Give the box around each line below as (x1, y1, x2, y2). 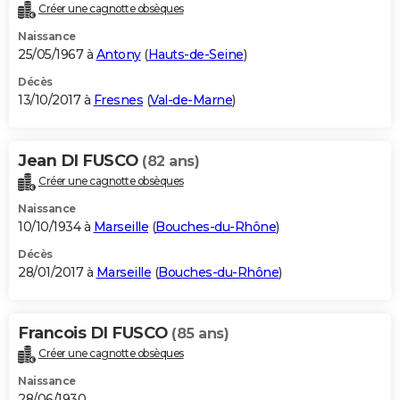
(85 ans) (171, 325, 229, 343)
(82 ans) (142, 153, 199, 171)
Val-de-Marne (150, 92, 232, 109)
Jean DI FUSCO (18, 151, 142, 171)
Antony (96, 46, 141, 63)
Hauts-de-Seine (147, 46, 244, 63)
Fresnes (93, 92, 143, 109)
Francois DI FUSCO (18, 323, 171, 344)
